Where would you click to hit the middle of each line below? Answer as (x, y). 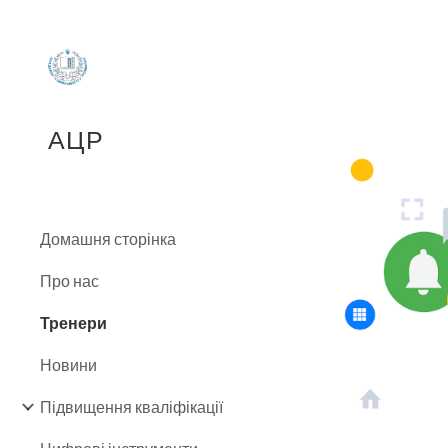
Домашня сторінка (108, 238)
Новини (68, 364)
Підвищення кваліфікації (131, 406)
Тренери (73, 322)
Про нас (69, 280)
